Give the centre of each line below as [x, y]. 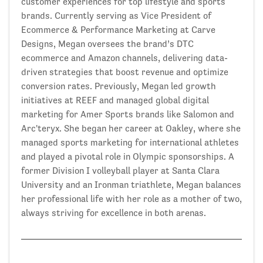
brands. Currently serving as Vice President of [116, 16]
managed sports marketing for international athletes [130, 142]
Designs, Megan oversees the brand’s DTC [107, 44]
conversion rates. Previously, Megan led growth [119, 86]
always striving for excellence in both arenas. [114, 213]
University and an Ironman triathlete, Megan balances [131, 185]
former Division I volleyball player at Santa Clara [120, 171]
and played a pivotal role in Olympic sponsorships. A [128, 156]
